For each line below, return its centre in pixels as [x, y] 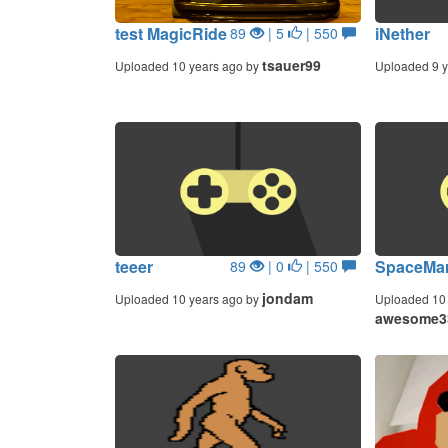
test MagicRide [170, 33]
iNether [402, 33]
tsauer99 [291, 65]
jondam [287, 298]
